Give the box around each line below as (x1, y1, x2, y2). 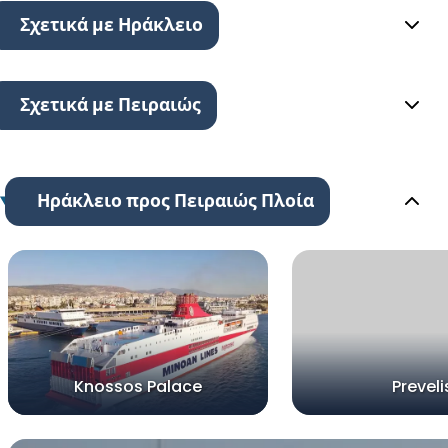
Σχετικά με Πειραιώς (20, 92, 201, 117)
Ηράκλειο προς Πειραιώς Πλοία (36, 188, 314, 213)
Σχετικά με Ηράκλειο (20, 12, 203, 37)
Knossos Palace (74, 374, 202, 398)
